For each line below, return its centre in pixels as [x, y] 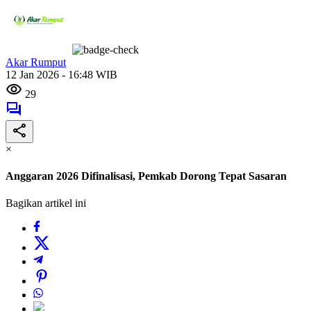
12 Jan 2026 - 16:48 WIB [61, 74]
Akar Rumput [36, 62]
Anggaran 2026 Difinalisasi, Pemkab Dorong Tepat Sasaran [146, 176]
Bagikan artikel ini [46, 203]
